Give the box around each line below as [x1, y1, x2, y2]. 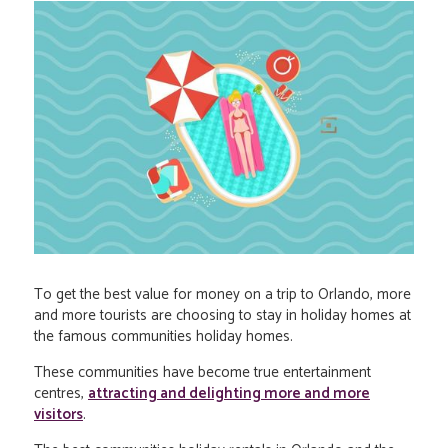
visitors [34, 402, 83, 428]
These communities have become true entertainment [34, 360, 371, 386]
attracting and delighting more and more [88, 381, 370, 407]
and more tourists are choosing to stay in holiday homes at [34, 303, 411, 329]
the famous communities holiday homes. [34, 324, 293, 350]
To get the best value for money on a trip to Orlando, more [34, 282, 411, 308]
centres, [34, 381, 88, 407]
